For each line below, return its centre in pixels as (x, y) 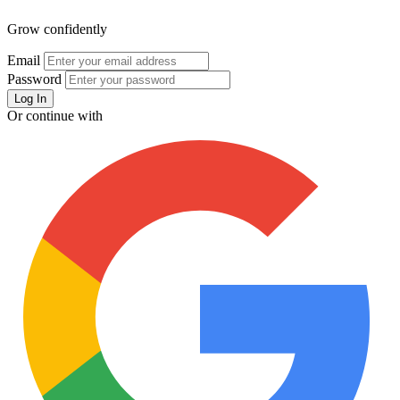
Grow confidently (57, 29)
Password (34, 79)
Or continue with (55, 116)
